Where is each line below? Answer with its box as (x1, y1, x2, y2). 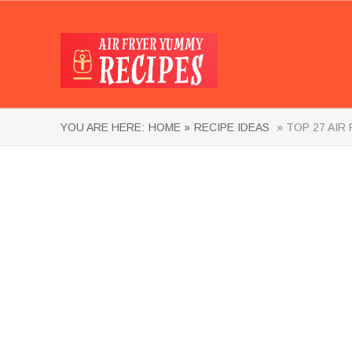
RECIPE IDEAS (194, 121, 269, 134)
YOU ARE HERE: (60, 121, 145, 134)
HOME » (148, 121, 190, 134)
